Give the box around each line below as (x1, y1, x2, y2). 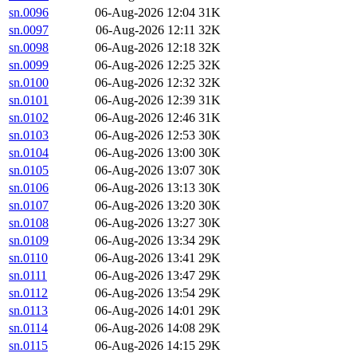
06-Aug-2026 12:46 (95, 111, 195, 125)
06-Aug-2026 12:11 (96, 23, 195, 37)
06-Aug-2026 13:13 (95, 181, 195, 195)
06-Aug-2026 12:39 (95, 93, 195, 108)
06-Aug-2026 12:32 (95, 76, 195, 90)
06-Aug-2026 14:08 (95, 321, 195, 335)
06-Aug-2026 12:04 (95, 6, 195, 20)
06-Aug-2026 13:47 (95, 269, 195, 283)
